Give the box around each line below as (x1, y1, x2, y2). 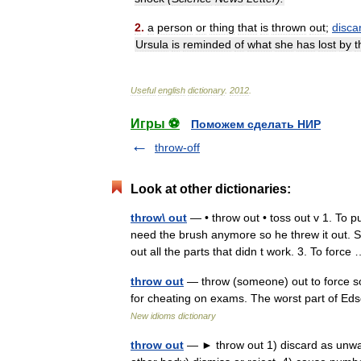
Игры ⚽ (131, 116, 180, 131)
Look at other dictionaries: (131, 181, 291, 196)
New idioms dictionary (131, 310, 216, 321)
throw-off (155, 140, 200, 154)
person (157, 20, 193, 34)
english (158, 85, 185, 95)
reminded (183, 37, 231, 51)
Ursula (135, 37, 168, 51)
